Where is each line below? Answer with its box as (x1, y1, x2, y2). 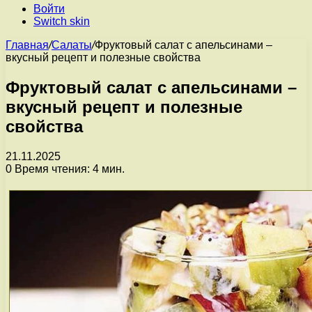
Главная (6, 39, 49, 51)
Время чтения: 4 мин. (12, 162, 125, 175)
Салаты (52, 39, 92, 51)
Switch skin (33, 15, 90, 27)
